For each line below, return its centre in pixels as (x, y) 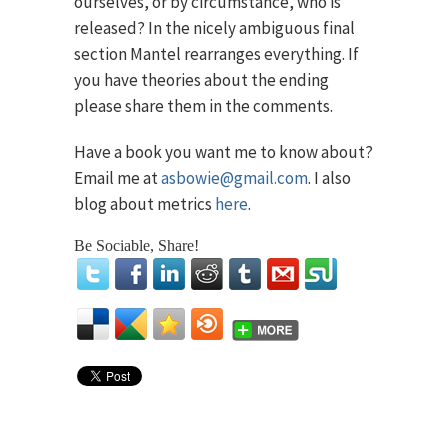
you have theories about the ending (201, 80)
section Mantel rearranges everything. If (216, 54)
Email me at (117, 178)
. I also (329, 178)
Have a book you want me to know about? (223, 152)
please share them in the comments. (203, 106)
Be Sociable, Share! (136, 245)
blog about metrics (144, 204)
